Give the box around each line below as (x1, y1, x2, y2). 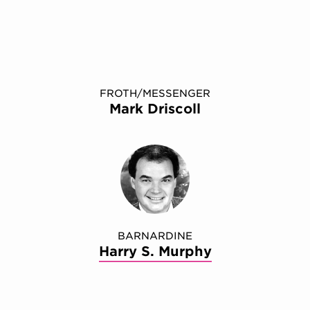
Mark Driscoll (109, 101, 201, 118)
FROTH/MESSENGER (100, 87, 210, 100)
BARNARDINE (118, 230, 192, 242)
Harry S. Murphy (98, 244, 212, 260)
